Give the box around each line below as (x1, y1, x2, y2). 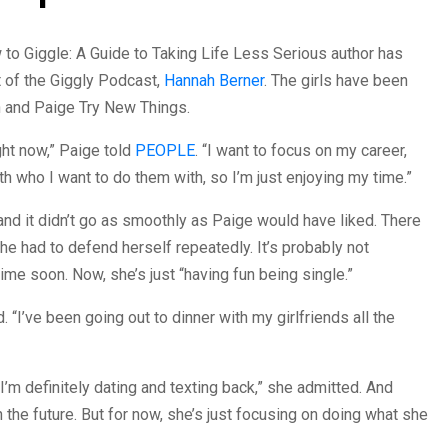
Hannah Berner (164, 71, 264, 90)
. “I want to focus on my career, (195, 141, 407, 160)
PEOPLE (135, 141, 195, 160)
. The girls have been (264, 71, 408, 90)
